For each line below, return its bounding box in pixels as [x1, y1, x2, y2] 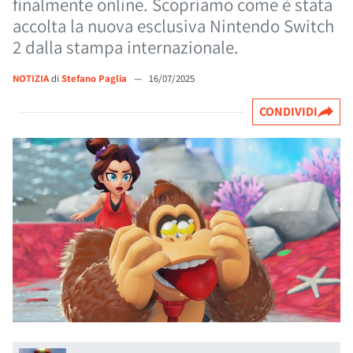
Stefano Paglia [61, 72, 129, 85]
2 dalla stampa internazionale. [13, 35, 239, 59]
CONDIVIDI [259, 103, 318, 120]
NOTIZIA [13, 72, 49, 85]
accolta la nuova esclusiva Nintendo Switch [13, 14, 334, 38]
